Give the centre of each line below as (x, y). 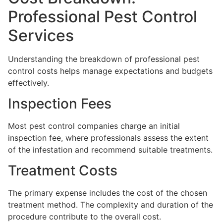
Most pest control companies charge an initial (94, 126)
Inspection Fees (60, 104)
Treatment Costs (63, 171)
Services (41, 35)
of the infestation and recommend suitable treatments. (110, 150)
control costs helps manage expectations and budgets (110, 71)
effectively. (28, 83)
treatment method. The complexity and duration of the (111, 205)
